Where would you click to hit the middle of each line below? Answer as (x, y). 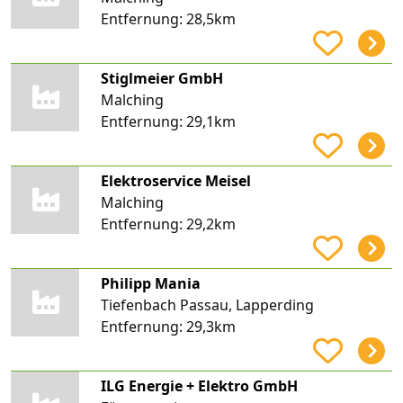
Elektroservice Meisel (175, 180)
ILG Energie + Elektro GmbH (199, 385)
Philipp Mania (150, 283)
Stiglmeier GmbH (161, 78)
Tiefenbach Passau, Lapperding (207, 304)
